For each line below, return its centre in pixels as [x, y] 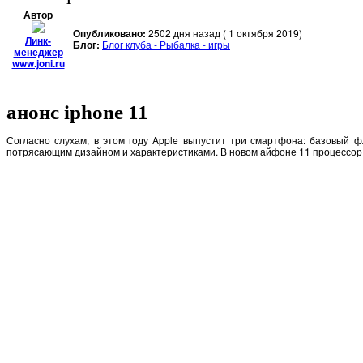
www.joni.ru [38, 63]
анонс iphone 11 [77, 112]
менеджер [38, 51]
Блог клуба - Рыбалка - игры [166, 44]
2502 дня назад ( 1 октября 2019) [224, 32]
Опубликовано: [109, 33]
